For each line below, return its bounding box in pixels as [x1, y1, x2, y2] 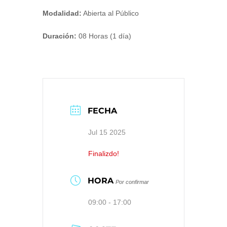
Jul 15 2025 [88, 128, 126, 136]
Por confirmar [116, 178, 149, 185]
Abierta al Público [82, 9, 139, 18]
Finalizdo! [88, 149, 119, 158]
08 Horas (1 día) [77, 32, 131, 41]
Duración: [43, 32, 77, 41]
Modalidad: [43, 9, 82, 18]
